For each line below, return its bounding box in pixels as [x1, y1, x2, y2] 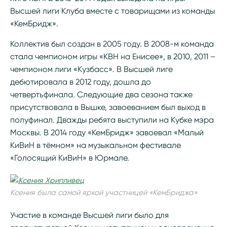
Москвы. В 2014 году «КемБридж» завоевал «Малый [10, 128, 204, 137]
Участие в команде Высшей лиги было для [10, 210, 169, 220]
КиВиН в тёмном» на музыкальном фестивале [10, 140, 181, 150]
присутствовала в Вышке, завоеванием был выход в [10, 102, 206, 112]
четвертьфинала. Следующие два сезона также [10, 90, 193, 99]
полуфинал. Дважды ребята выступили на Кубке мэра [10, 115, 214, 125]
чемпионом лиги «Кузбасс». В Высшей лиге [10, 64, 173, 74]
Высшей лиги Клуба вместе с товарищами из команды [10, 6, 215, 16]
